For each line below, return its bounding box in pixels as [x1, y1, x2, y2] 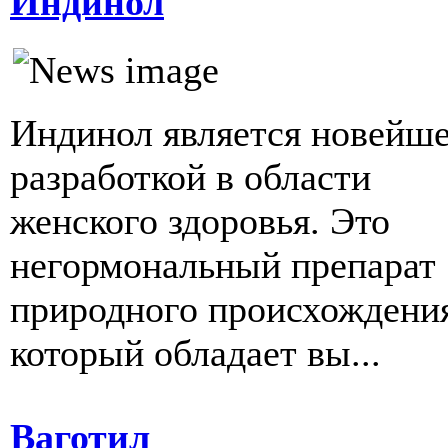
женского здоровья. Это [10, 200, 390, 243]
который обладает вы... [10, 332, 381, 375]
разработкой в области [10, 156, 371, 199]
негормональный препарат [10, 244, 436, 287]
